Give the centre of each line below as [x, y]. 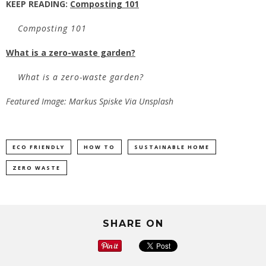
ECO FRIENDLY [39, 147]
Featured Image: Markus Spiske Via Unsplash [90, 102]
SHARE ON [133, 224]
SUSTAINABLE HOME [172, 147]
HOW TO [99, 147]
